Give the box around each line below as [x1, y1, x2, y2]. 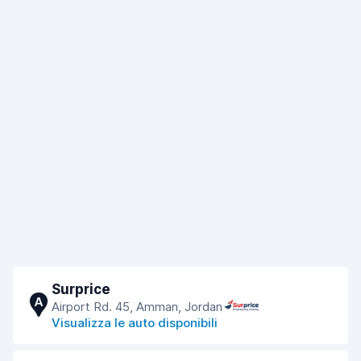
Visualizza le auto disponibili [52, 315, 218, 330]
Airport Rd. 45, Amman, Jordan [52, 299, 222, 314]
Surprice [52, 281, 110, 297]
